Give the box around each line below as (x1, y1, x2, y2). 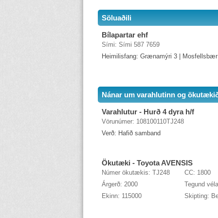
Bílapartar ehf (101, 31, 148, 39)
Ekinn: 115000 (101, 192, 142, 200)
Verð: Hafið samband (101, 129, 161, 137)
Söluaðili (101, 14, 131, 22)
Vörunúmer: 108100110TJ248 (101, 118, 184, 125)
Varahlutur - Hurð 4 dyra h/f (101, 108, 194, 116)
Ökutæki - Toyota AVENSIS (101, 159, 193, 167)
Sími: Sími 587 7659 (101, 41, 160, 48)
